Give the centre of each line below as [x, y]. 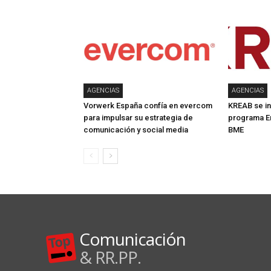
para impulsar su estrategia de [138, 118]
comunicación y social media [137, 130]
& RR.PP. [110, 257]
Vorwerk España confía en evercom [148, 106]
